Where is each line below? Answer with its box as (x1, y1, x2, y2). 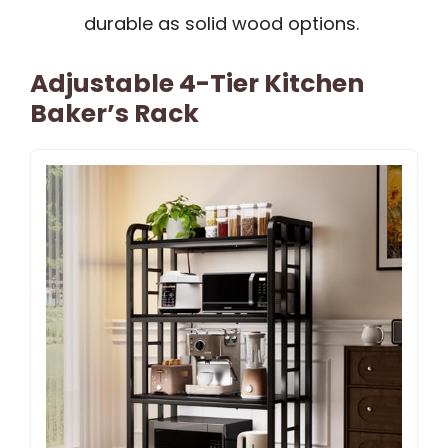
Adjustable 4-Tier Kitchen (30, 66, 364, 102)
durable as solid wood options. (84, 11, 359, 37)
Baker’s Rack (30, 96, 199, 132)
